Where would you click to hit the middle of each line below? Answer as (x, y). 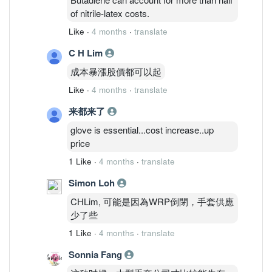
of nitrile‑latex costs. (110, 13)
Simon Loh (93, 182)
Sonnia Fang (97, 254)
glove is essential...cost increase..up (142, 129)
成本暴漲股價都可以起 (116, 71)
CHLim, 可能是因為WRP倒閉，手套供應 (152, 201)
